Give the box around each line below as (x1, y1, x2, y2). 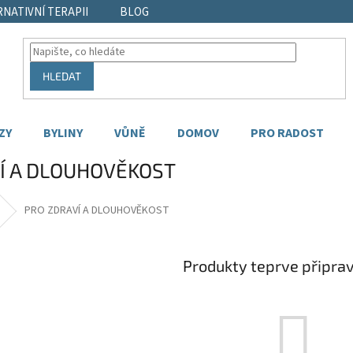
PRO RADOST (251, 124, 325, 143)
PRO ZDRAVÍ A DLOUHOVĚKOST (24, 203, 169, 219)
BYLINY (43, 124, 84, 143)
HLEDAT (43, 69, 82, 83)
